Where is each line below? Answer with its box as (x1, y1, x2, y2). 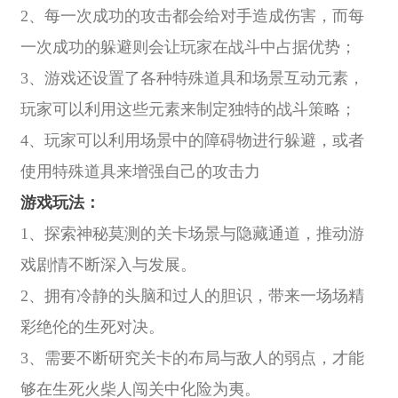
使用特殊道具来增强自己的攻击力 (20, 163, 260, 181)
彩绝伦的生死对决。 (20, 318, 164, 337)
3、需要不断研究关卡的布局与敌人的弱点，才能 (20, 349, 364, 368)
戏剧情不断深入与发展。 (20, 256, 196, 275)
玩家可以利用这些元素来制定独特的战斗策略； (20, 100, 356, 119)
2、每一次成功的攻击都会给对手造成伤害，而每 (20, 7, 364, 26)
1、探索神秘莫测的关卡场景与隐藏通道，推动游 (20, 225, 364, 243)
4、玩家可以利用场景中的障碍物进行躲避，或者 (20, 131, 364, 150)
